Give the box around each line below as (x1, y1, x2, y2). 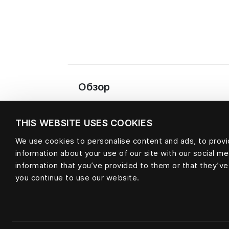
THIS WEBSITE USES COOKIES (15, 117, 152, 128)
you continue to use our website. (15, 172, 140, 182)
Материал (78, 167, 130, 179)
